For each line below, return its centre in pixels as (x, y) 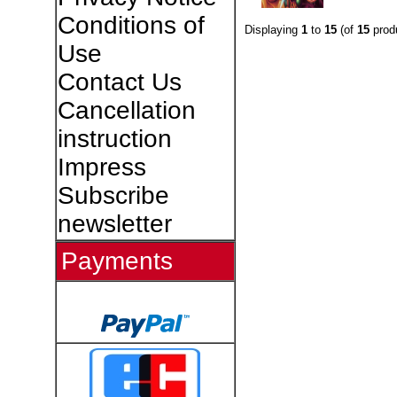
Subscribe (113, 195)
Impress (101, 167)
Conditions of (131, 25)
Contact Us (119, 82)
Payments (117, 261)
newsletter (114, 224)
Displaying (272, 29)
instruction (114, 139)
